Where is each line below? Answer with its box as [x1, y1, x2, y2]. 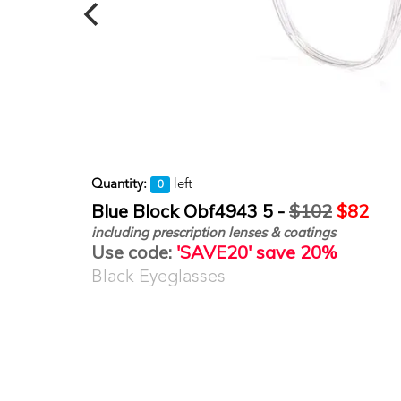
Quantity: [91, 178, 147, 192]
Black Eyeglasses [91, 269, 226, 286]
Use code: [91, 241, 172, 263]
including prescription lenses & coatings [91, 224, 336, 241]
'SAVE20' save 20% [172, 241, 337, 263]
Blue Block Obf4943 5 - [91, 200, 289, 222]
